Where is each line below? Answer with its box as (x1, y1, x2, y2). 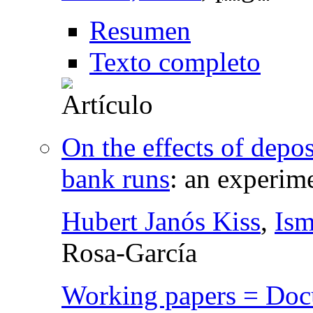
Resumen (89, 15, 191, 45)
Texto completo (89, 46, 261, 77)
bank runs (61, 163, 170, 194)
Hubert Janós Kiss (61, 205, 261, 236)
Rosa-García (61, 237, 197, 268)
